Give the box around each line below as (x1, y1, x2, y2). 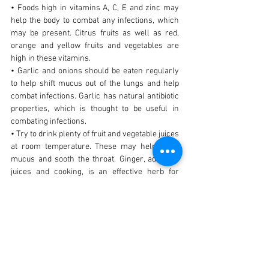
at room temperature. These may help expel (11, 142, 179, 152)
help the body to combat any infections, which (11, 16, 179, 26)
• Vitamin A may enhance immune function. (11, 217, 164, 228)
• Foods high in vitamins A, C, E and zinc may (11, 3, 179, 13)
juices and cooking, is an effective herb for (11, 167, 179, 177)
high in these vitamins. (11, 53, 91, 64)
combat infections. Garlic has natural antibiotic (11, 91, 179, 101)
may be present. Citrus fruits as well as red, (11, 28, 179, 38)
